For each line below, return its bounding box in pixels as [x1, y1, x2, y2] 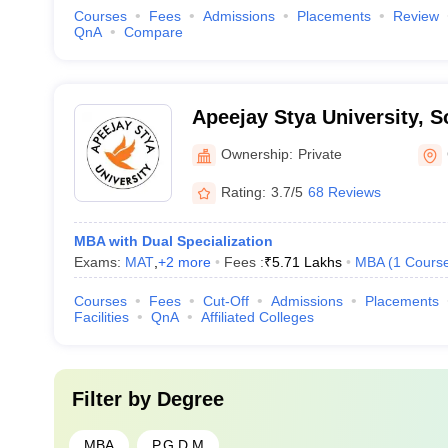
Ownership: [220, 145, 293, 162]
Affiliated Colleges [200, 309, 314, 325]
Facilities [73, 309, 129, 325]
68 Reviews [307, 183, 381, 200]
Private [297, 145, 342, 162]
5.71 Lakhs [271, 254, 342, 270]
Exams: [73, 254, 125, 270]
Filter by [71, 388, 157, 410]
